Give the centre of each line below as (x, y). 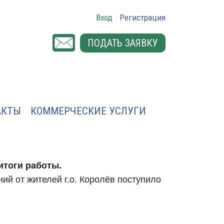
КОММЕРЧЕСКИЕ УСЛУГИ (88, 111)
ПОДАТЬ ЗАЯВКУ (122, 43)
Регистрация (142, 17)
